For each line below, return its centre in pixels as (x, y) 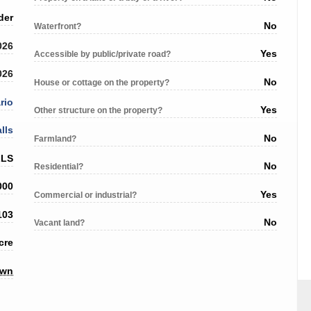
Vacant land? (59, 223)
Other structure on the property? (98, 111)
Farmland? (55, 138)
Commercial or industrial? (85, 195)
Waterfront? (58, 26)
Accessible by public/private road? (102, 54)
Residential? (59, 167)
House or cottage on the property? (102, 82)
